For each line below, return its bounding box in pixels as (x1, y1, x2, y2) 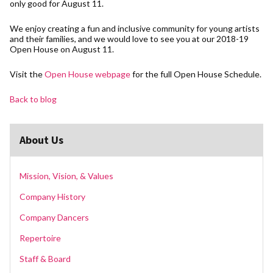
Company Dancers (19, 211, 89, 222)
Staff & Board (19, 253, 71, 264)
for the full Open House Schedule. (130, 68, 261, 79)
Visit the (10, 68, 44, 79)
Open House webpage (44, 68, 130, 79)
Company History (19, 191, 85, 202)
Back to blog (10, 93, 57, 104)
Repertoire (19, 232, 61, 243)
